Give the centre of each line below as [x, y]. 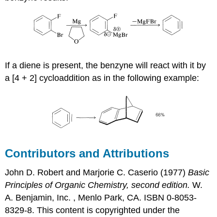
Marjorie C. [104, 173]
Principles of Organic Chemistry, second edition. [98, 185]
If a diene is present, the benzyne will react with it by [106, 65]
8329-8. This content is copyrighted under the [93, 210]
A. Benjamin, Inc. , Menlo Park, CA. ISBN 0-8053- [101, 198]
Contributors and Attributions [87, 153]
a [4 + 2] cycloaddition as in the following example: [102, 78]
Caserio [144, 173]
